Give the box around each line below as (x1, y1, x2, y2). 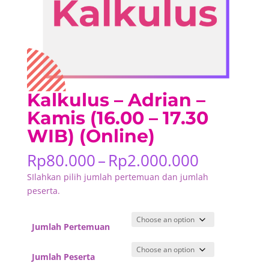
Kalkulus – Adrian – (26, 89, 205, 112)
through (198, 190, 257, 213)
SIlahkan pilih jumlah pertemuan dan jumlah (26, 171, 208, 183)
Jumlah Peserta (32, 251, 95, 263)
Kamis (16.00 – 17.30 (26, 107, 208, 130)
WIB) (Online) (26, 125, 155, 148)
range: (198, 163, 244, 185)
